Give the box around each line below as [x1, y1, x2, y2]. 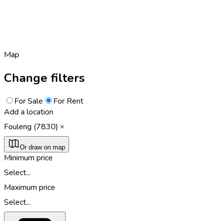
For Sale [14, 95, 43, 107]
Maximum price [4, 182, 55, 193]
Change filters [4, 70, 85, 86]
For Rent [53, 95, 83, 107]
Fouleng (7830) [4, 121, 58, 132]
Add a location [4, 106, 53, 117]
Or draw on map [20, 143, 65, 151]
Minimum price [4, 152, 53, 163]
